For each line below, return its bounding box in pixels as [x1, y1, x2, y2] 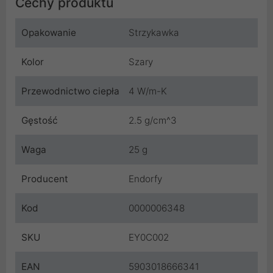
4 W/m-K [129, 85, 167, 97]
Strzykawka [129, 27, 179, 39]
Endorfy [129, 173, 162, 185]
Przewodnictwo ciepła [21, 85, 119, 97]
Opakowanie [21, 27, 76, 39]
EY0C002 [129, 232, 169, 244]
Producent [21, 173, 68, 185]
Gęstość [21, 115, 58, 127]
